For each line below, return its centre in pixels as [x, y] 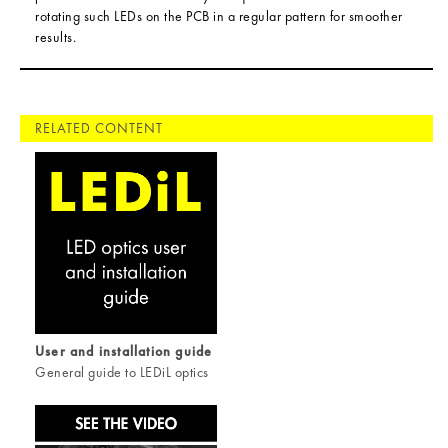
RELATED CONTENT [99, 128]
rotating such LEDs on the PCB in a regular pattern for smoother [219, 16]
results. [55, 37]
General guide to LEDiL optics [122, 371]
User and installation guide [124, 350]
